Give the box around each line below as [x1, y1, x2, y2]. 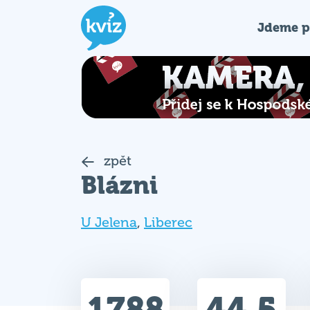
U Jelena [81, 214, 137, 230]
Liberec [144, 214, 192, 230]
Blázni [81, 171, 158, 200]
